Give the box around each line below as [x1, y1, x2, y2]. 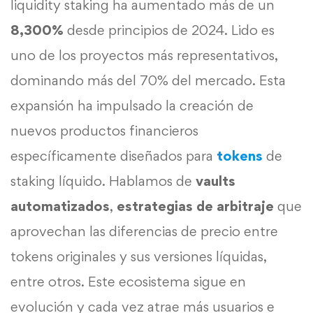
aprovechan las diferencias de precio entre [10, 222, 278, 240]
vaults [196, 172, 235, 189]
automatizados [10, 197, 110, 214]
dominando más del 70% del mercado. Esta [10, 71, 286, 89]
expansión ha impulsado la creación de [10, 96, 254, 114]
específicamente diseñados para [10, 147, 217, 164]
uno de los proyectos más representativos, [10, 46, 278, 64]
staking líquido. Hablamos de [10, 172, 196, 189]
